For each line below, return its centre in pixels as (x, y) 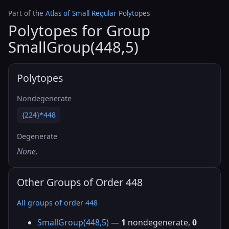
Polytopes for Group (79, 31)
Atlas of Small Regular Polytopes (98, 13)
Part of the (27, 13)
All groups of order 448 (57, 202)
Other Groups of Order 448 (80, 182)
